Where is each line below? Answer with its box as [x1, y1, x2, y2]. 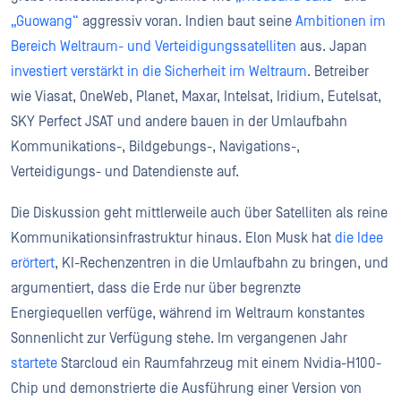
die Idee [335, 229, 383, 246]
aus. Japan [296, 38, 367, 55]
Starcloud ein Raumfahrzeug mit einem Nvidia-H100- [57, 354, 381, 371]
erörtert [11, 254, 55, 271]
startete [11, 354, 57, 371]
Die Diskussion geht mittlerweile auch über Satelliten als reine [11, 204, 388, 221]
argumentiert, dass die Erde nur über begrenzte [11, 279, 301, 296]
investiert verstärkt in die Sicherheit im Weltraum [11, 63, 307, 80]
